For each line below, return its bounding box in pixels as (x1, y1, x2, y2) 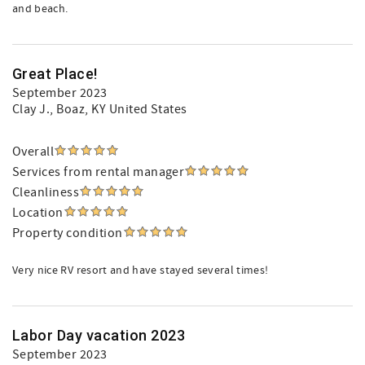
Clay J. (12, 101, 51, 117)
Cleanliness (12, 184, 80, 200)
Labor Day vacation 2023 (12, 327, 186, 344)
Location (12, 204, 64, 221)
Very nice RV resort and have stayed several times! (12, 263, 269, 278)
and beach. (12, 2, 68, 16)
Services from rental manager (12, 164, 185, 180)
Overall (12, 143, 55, 160)
